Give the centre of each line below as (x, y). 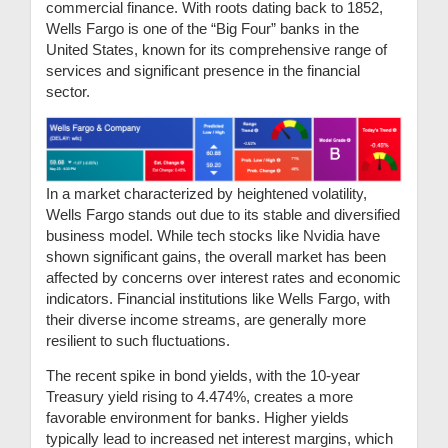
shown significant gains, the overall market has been (216, 256)
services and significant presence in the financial (203, 71)
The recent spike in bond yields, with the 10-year (203, 375)
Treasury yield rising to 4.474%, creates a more (199, 396)
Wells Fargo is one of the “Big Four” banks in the (202, 29)
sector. (68, 92)
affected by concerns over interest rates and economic (223, 277)
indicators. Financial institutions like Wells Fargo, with (218, 298)
